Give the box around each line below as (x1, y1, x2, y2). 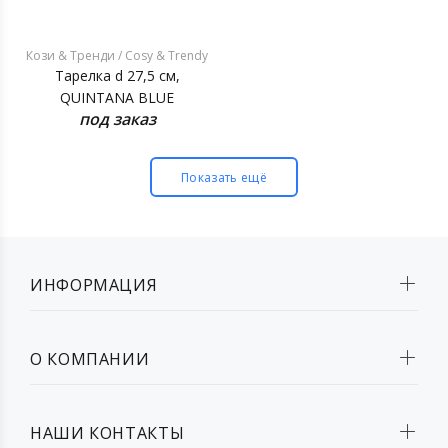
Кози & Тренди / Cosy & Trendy (26, 47, 208, 64)
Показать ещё (180, 169, 268, 186)
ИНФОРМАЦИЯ (30, 274, 158, 296)
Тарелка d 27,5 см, (54, 66, 180, 85)
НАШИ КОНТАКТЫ (30, 422, 185, 444)
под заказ (78, 108, 156, 130)
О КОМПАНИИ (30, 348, 150, 370)
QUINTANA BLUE (60, 88, 174, 107)
